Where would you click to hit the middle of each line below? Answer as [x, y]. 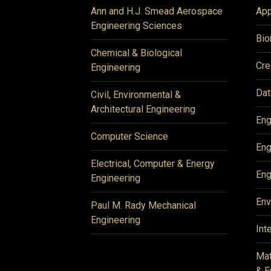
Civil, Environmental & [136, 95]
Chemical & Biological [136, 53]
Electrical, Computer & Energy [153, 164]
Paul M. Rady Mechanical [143, 205]
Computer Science [129, 136]
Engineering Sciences [136, 26]
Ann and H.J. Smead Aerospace [157, 11]
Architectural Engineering [143, 109]
